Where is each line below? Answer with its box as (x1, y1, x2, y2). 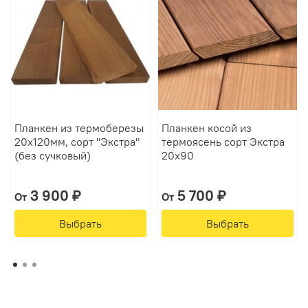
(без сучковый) (14, 148, 91, 162)
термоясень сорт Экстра (161, 134, 285, 148)
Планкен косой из (161, 120, 252, 135)
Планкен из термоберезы (14, 120, 144, 135)
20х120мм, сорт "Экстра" (14, 134, 140, 148)
